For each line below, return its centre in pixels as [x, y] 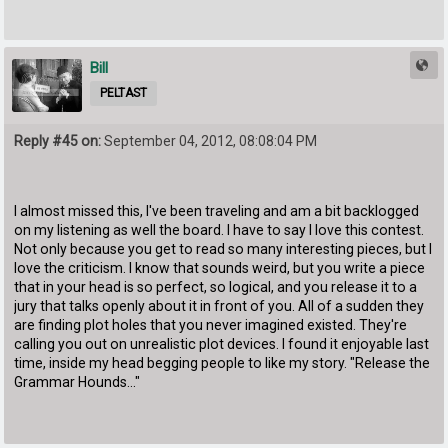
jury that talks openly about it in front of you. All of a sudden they [219, 306]
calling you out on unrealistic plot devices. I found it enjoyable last [222, 344]
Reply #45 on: [58, 140]
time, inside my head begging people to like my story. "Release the [222, 363]
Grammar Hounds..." [77, 382]
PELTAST [124, 93]
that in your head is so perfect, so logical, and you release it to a [216, 287]
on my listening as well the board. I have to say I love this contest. [219, 230]
